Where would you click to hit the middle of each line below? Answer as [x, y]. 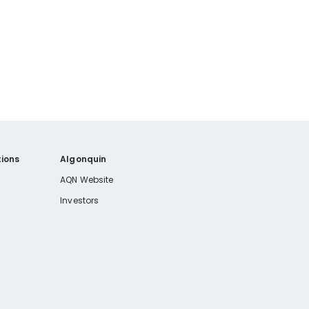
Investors [79, 201]
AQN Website [87, 180]
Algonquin [83, 159]
